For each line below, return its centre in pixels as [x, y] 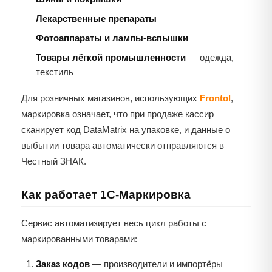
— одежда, [210, 58]
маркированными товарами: [79, 239]
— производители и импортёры [156, 264]
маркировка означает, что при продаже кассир [117, 114]
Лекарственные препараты [96, 19]
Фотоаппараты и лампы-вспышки [112, 38]
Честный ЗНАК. [54, 161]
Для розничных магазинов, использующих [110, 98]
